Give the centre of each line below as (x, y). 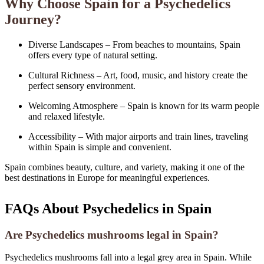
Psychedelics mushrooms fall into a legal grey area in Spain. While (128, 258)
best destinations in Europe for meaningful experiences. (107, 177)
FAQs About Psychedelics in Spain (108, 208)
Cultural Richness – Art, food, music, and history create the (138, 75)
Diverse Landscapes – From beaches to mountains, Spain (134, 44)
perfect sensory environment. (82, 85)
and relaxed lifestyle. (67, 116)
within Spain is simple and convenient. (100, 147)
